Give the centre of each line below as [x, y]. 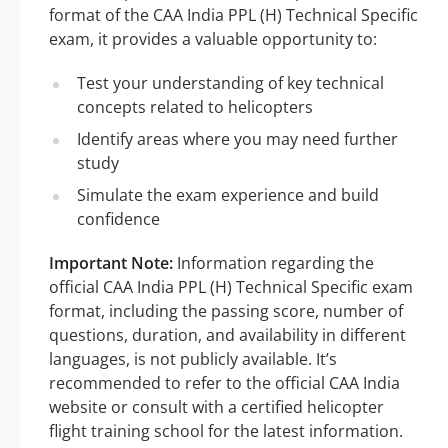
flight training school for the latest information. [226, 431]
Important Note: [111, 263]
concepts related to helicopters [195, 107]
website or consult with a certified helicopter [216, 407]
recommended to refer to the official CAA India [224, 383]
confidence [118, 219]
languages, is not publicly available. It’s [193, 359]
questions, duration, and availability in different [227, 335]
